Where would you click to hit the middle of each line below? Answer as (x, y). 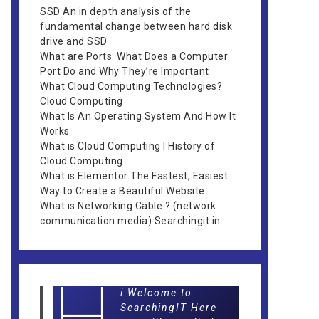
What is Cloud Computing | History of (127, 146)
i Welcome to (157, 293)
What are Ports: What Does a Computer (134, 56)
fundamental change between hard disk (136, 26)
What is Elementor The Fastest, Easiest (134, 176)
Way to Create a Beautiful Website (122, 191)
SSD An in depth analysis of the (116, 11)
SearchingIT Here (169, 308)
